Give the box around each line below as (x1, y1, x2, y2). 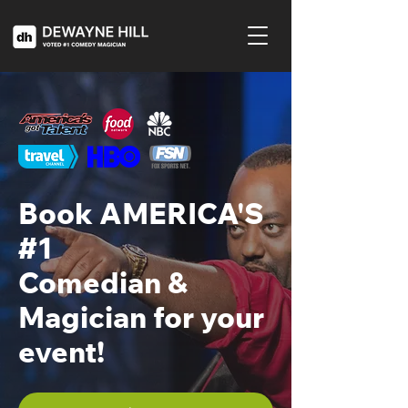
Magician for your (18, 299, 264, 335)
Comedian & (18, 264, 188, 301)
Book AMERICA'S (18, 195, 264, 231)
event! (18, 333, 105, 370)
